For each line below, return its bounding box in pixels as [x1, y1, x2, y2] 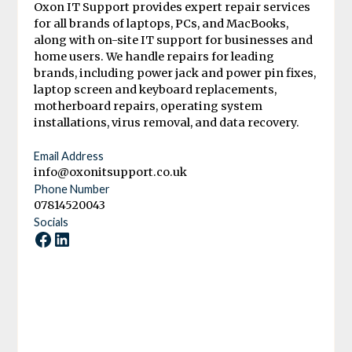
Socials [34, 214, 69, 229]
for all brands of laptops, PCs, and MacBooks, [34, 16, 289, 31]
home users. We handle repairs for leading [34, 49, 275, 64]
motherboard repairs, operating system [34, 98, 263, 113]
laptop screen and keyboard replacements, [34, 82, 277, 97]
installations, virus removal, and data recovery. [34, 115, 300, 130]
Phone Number [34, 181, 111, 196]
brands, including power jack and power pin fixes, [34, 65, 317, 80]
